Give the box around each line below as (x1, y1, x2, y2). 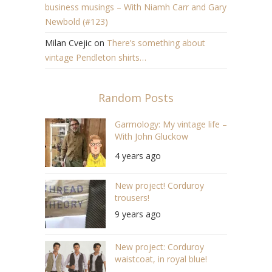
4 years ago (115, 150, 161, 162)
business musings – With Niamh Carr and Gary (45, 1, 226, 13)
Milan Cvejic (45, 37, 92, 49)
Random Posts (98, 90, 174, 106)
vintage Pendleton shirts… (45, 52, 146, 64)
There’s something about (107, 37, 205, 49)
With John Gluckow (115, 131, 188, 143)
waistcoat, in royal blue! (115, 253, 207, 265)
